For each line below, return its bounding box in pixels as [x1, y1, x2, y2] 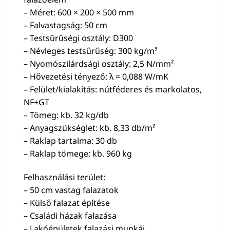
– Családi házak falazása [24, 209, 117, 221]
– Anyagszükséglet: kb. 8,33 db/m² [24, 122, 156, 133]
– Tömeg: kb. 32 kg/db [24, 109, 109, 121]
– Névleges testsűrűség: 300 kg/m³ [24, 45, 158, 56]
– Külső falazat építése [24, 197, 110, 208]
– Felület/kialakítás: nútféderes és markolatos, [24, 83, 202, 95]
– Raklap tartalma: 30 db [24, 135, 117, 146]
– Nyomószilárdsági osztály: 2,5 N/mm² [24, 57, 174, 69]
